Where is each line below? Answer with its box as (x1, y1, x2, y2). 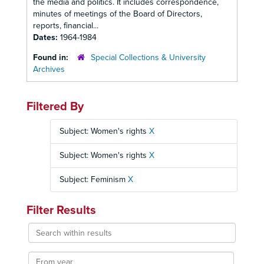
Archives (33, 64, 65, 74)
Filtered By (27, 100, 84, 114)
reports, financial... (33, 21, 98, 31)
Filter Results (27, 203, 96, 217)
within (27, 235, 51, 245)
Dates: (33, 32, 60, 42)
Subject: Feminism (60, 174, 128, 184)
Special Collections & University (91, 52, 206, 62)
